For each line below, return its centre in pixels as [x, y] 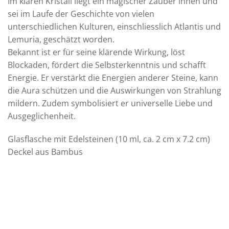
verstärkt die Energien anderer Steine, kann [134, 77]
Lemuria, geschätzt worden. [61, 39]
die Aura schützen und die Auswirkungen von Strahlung [114, 90]
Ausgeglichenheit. [42, 116]
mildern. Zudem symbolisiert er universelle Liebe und [110, 103]
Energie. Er [28, 77]
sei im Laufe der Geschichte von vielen [81, 14]
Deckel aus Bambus [45, 152]
